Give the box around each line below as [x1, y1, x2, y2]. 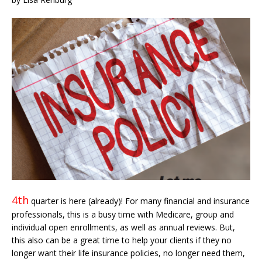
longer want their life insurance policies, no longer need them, [12, 247, 245, 258]
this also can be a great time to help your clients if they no [12, 234, 232, 246]
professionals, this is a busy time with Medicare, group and [12, 208, 234, 220]
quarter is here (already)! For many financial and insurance [29, 195, 250, 206]
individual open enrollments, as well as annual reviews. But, [12, 221, 235, 233]
